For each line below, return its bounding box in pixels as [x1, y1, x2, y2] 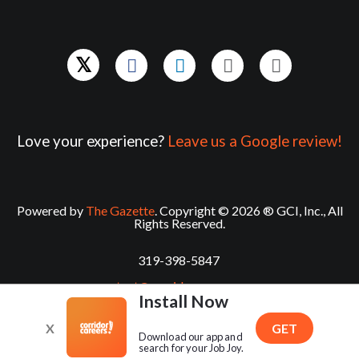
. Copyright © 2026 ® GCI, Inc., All [154, 203, 343, 218]
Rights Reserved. [134, 216, 225, 231]
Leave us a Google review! [167, 132, 342, 150]
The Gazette [85, 203, 155, 218]
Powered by [16, 203, 86, 218]
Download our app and [138, 330, 243, 344]
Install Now [138, 291, 228, 313]
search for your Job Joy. [138, 341, 244, 355]
